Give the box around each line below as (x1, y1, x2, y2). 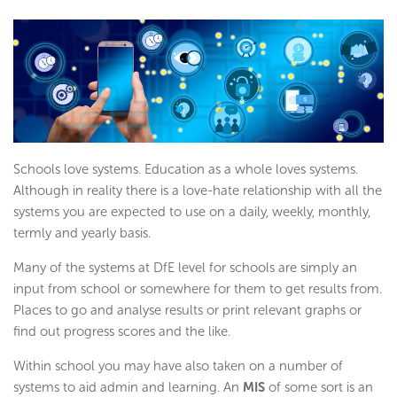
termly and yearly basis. (13, 225, 151, 242)
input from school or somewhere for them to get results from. (13, 281, 382, 298)
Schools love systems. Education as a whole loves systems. (13, 161, 358, 178)
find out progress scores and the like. (13, 323, 230, 340)
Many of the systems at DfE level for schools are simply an (13, 260, 357, 276)
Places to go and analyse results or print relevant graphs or (13, 302, 362, 319)
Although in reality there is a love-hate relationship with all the (13, 183, 382, 199)
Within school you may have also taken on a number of (13, 358, 343, 375)
